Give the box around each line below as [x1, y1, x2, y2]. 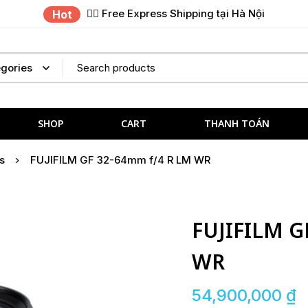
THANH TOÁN [203, 116, 269, 130]
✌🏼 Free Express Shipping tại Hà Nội [87, 7, 265, 20]
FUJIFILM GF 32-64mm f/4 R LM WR [30, 153, 210, 166]
